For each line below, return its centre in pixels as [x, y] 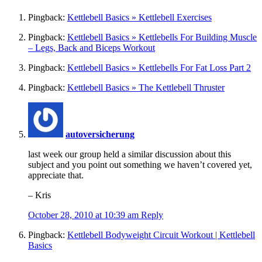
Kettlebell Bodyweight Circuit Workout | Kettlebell [161, 235]
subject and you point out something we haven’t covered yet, [140, 164]
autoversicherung [100, 134]
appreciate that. [56, 175]
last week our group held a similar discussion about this [130, 154]
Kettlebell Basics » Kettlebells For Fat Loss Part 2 [159, 67]
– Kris [39, 195]
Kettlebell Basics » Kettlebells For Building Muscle [162, 37]
